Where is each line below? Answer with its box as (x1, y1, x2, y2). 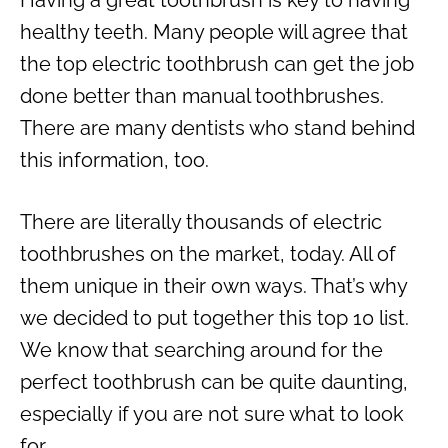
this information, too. (20, 147, 209, 172)
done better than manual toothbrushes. (20, 83, 384, 108)
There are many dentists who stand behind (20, 115, 415, 140)
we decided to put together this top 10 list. (20, 305, 409, 330)
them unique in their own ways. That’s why (20, 273, 407, 298)
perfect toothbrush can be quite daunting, (20, 369, 408, 394)
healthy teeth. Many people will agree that (20, 19, 408, 44)
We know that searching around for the (20, 337, 383, 362)
